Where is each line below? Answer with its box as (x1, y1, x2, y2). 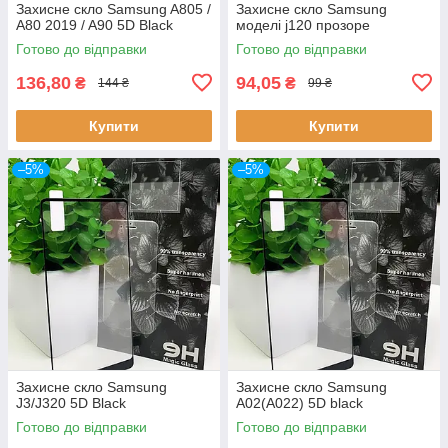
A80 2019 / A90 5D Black (16, 16, 173, 33)
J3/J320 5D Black (16, 394, 126, 411)
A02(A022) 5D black (236, 394, 363, 411)
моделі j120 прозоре (236, 16, 370, 33)
